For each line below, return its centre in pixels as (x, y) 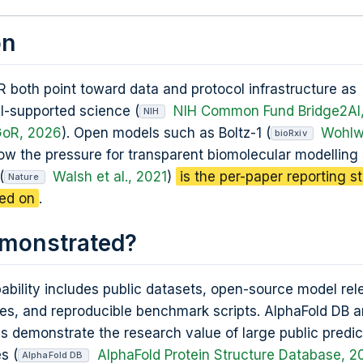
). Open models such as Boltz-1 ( (166, 132)
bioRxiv (290, 133)
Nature (23, 177)
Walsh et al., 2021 (109, 176)
